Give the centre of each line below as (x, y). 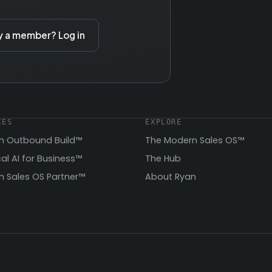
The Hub (163, 159)
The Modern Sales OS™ (195, 140)
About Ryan (171, 177)
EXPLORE (164, 122)
